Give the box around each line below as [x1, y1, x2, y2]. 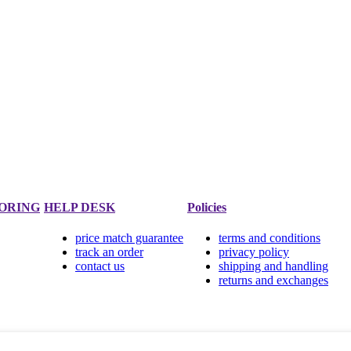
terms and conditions [219, 231, 320, 245]
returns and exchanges [219, 273, 328, 288]
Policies [187, 201, 226, 215]
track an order [75, 245, 143, 259]
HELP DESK [44, 201, 115, 215]
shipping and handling [219, 259, 328, 273]
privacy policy [219, 245, 289, 259]
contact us [75, 259, 125, 273]
